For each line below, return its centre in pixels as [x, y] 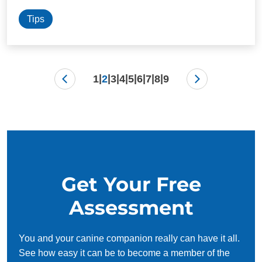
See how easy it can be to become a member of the [124, 253]
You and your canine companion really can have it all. [129, 238]
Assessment [131, 207]
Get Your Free [131, 184]
